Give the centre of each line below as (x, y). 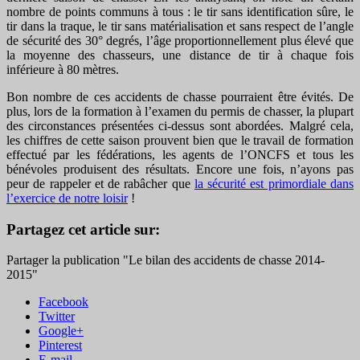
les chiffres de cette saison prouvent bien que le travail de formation (180, 141)
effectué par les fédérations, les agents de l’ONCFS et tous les (180, 155)
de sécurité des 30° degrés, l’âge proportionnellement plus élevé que (180, 41)
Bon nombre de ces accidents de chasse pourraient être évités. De (180, 97)
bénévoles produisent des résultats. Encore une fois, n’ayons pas (180, 170)
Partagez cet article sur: (83, 229)
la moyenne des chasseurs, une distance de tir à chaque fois (180, 55)
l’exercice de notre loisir (67, 198)
